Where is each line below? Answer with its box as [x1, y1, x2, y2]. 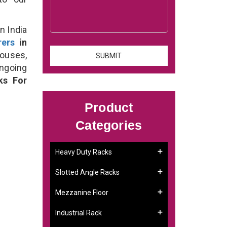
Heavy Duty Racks [55, 147, 112, 156]
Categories [75, 118, 142, 132]
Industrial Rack [55, 208, 102, 217]
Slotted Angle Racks [55, 168, 120, 176]
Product [85, 100, 133, 115]
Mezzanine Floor [55, 188, 108, 197]
